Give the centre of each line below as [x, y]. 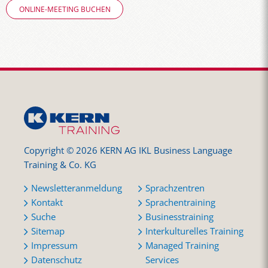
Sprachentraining [181, 203]
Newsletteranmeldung [77, 188]
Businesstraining [180, 217]
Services [162, 260]
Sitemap [48, 232]
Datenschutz [57, 260]
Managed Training [182, 246]
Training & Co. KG [60, 165]
